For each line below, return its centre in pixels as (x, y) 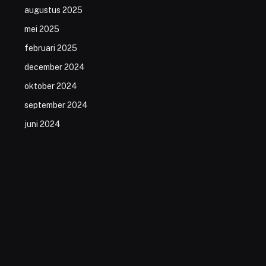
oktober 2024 (50, 86)
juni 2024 (42, 124)
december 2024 (54, 67)
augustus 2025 (53, 10)
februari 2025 (50, 48)
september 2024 (56, 105)
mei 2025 (42, 29)
